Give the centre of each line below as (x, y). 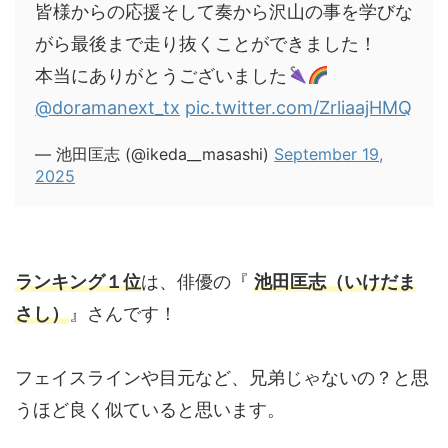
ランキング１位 (78, 281)
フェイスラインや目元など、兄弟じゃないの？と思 (222, 377)
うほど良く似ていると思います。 (150, 409)
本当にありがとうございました (161, 75)
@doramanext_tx (107, 107)
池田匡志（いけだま (335, 281)
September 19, (328, 153)
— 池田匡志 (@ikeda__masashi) (154, 153)
